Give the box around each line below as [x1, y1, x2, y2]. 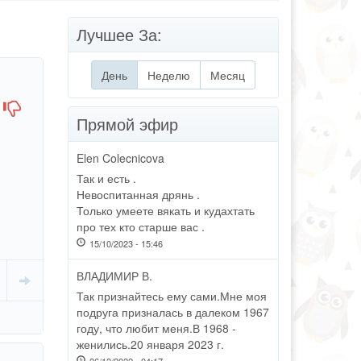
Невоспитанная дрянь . [76, 186, 200, 202]
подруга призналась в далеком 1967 [76, 304, 269, 320]
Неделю [147, 67, 190, 83]
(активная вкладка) [127, 67, 227, 83]
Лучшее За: [76, 23, 162, 46]
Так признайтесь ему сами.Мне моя [76, 288, 267, 304]
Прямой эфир [76, 112, 178, 135]
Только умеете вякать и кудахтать [76, 202, 255, 218]
